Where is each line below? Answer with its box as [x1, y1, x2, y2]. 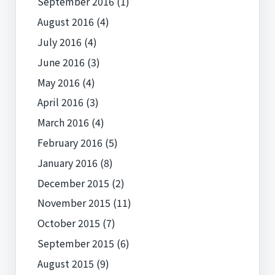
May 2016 [37, 74, 80, 90]
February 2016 [37, 135, 103, 150]
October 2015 [37, 215, 100, 231]
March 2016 [37, 115, 89, 130]
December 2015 [37, 175, 109, 190]
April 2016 [37, 95, 83, 110]
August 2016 [37, 14, 94, 29]
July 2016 [37, 34, 82, 50]
